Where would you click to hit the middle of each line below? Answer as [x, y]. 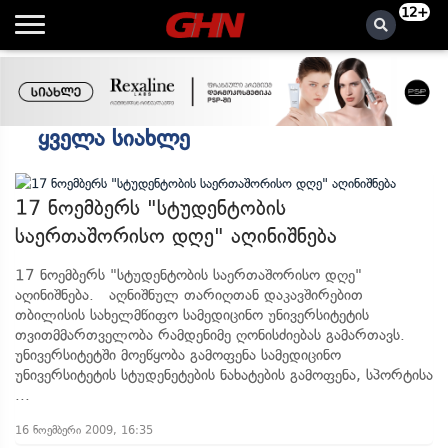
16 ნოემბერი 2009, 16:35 [84, 430]
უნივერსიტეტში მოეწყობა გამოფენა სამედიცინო [178, 355]
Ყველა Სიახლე [114, 138]
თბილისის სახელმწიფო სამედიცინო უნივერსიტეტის [192, 315]
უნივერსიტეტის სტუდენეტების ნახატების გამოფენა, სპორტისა [224, 375]
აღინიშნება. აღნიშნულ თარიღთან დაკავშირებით [189, 295]
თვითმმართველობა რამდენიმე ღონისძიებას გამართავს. [210, 335]
